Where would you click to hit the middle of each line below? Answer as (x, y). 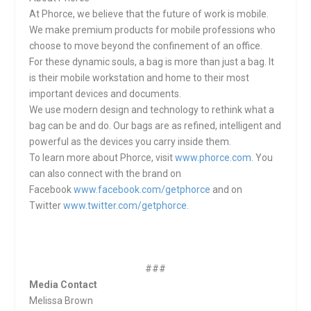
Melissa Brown (61, 301)
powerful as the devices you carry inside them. (131, 142)
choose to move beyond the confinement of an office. (146, 46)
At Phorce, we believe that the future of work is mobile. (149, 14)
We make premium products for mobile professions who (153, 30)
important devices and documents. (106, 94)
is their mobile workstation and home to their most (140, 78)
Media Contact (64, 285)
